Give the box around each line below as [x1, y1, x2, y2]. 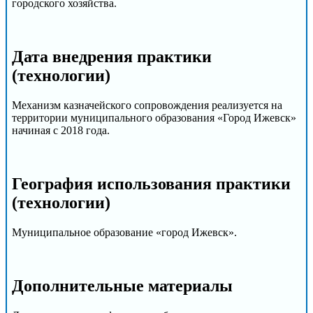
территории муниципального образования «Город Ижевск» [12, 112, 296, 124]
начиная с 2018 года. [12, 124, 110, 137]
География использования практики [12, 175, 291, 194]
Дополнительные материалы [12, 276, 233, 295]
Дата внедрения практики [12, 48, 212, 66]
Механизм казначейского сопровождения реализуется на [12, 99, 282, 112]
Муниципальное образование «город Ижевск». [12, 226, 237, 238]
